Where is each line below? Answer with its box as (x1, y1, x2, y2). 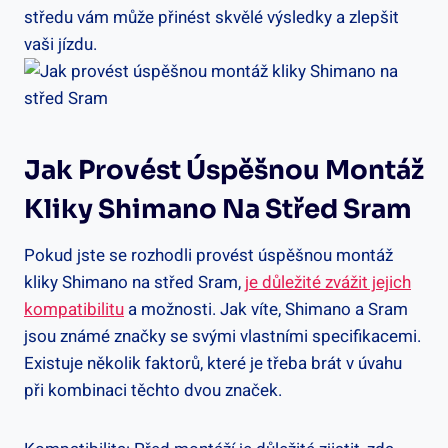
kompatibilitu (24, 296, 124, 322)
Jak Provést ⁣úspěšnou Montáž (24, 153, 424, 187)
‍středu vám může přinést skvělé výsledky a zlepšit (24, 4, 399, 30)
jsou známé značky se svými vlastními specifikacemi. (24, 323, 421, 349)
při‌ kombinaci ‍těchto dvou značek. (24, 377, 282, 403)
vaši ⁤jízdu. (24, 31, 97, 57)
